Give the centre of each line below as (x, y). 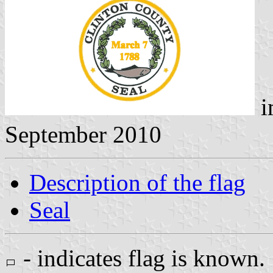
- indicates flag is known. (141, 258)
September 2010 (83, 134)
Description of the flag (137, 182)
